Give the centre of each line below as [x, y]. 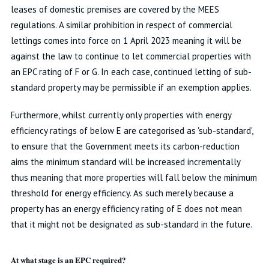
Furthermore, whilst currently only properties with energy [121, 115]
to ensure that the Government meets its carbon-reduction [125, 146]
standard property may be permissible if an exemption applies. [131, 87]
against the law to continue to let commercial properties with [131, 56]
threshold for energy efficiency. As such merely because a [122, 193]
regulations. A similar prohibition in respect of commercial [121, 25]
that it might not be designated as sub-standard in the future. [131, 224]
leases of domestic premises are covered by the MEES [115, 9]
